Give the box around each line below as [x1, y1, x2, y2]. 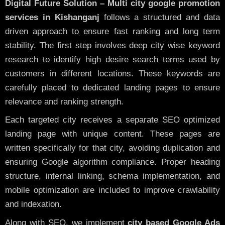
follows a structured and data [99, 12, 220, 22]
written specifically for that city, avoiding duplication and [5, 143, 220, 153]
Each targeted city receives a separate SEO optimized [5, 115, 220, 125]
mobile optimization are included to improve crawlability [5, 185, 220, 195]
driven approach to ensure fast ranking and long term [5, 26, 220, 36]
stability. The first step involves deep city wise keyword [5, 40, 220, 50]
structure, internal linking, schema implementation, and [5, 171, 220, 181]
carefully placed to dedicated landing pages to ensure [5, 82, 220, 92]
